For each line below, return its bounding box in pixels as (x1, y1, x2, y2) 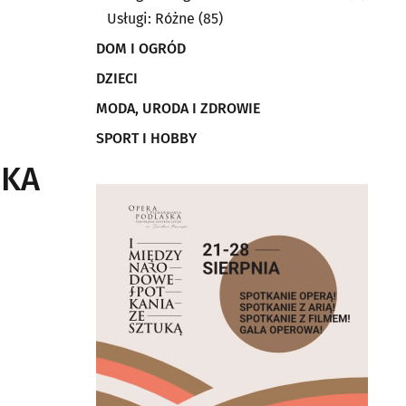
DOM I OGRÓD (96, 40, 186, 57)
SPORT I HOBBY (96, 130, 197, 147)
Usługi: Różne (107, 10, 195, 27)
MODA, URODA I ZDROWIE (96, 100, 260, 117)
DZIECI (96, 70, 138, 87)
